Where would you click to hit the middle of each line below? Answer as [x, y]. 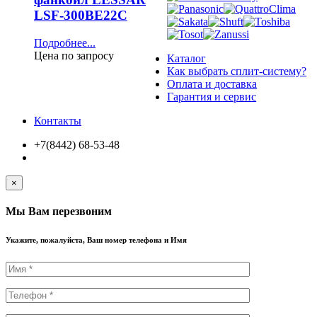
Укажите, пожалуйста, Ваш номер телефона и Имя [96, 240]
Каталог [187, 58]
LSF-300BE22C [81, 15]
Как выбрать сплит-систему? [237, 71]
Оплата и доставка [212, 83]
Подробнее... [65, 42]
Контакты [58, 120]
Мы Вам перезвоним [59, 211]
